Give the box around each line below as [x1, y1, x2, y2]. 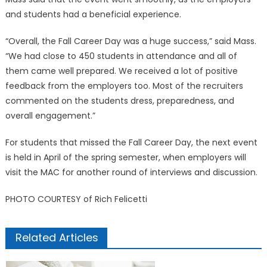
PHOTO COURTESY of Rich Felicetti [5, 193, 147, 205]
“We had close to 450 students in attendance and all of [5, 50, 237, 62]
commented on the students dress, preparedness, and [5, 95, 234, 107]
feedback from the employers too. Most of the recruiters [5, 80, 243, 92]
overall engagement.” [5, 110, 95, 122]
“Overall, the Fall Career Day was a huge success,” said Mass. [5, 35, 256, 47]
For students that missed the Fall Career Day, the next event [5, 136, 257, 148]
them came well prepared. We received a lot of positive [5, 65, 238, 77]
